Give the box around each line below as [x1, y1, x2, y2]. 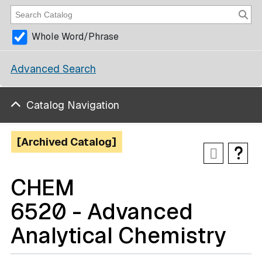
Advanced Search [11, 61, 96, 75]
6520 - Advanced [11, 197, 193, 226]
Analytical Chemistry [11, 221, 226, 250]
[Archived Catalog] [17, 135, 116, 149]
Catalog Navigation [26, 98, 119, 112]
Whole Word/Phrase [32, 30, 119, 43]
